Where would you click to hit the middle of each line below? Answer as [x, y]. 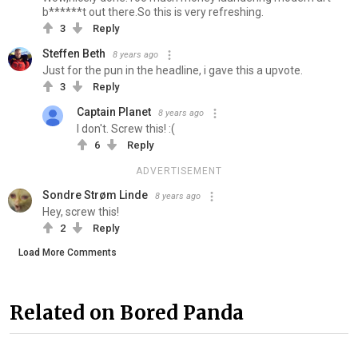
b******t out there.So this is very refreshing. [153, 12]
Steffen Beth [74, 53]
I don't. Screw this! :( [126, 128]
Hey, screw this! [81, 211]
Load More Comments [68, 252]
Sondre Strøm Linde [95, 195]
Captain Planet [114, 111]
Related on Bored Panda [127, 313]
